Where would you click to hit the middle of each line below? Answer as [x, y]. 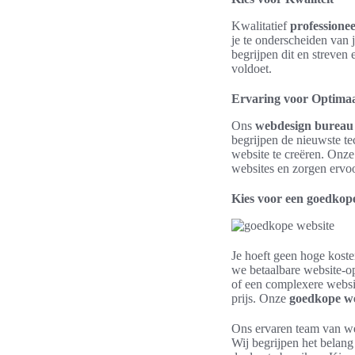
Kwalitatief [261, 26]
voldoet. [252, 69]
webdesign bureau [304, 126]
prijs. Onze [260, 298]
